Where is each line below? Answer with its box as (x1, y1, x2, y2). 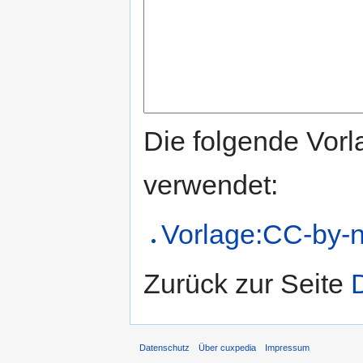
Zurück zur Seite (143, 267, 351, 299)
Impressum (265, 343, 310, 353)
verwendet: (143, 169, 278, 200)
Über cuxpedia (199, 343, 257, 353)
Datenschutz (139, 343, 190, 353)
